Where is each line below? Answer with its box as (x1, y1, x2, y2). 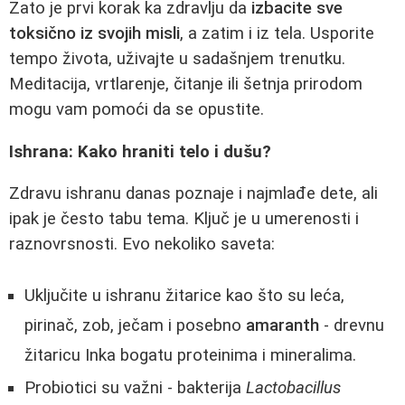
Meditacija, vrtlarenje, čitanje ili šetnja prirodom (9, 73, 363, 94)
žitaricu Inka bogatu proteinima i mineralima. (24, 344, 356, 365)
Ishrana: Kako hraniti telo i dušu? (9, 141, 271, 162)
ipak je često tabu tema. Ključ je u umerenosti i (9, 209, 359, 230)
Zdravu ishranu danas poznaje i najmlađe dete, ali (9, 184, 378, 204)
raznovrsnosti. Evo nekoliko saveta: (9, 234, 275, 255)
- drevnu (319, 315, 384, 335)
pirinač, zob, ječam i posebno (24, 315, 246, 335)
